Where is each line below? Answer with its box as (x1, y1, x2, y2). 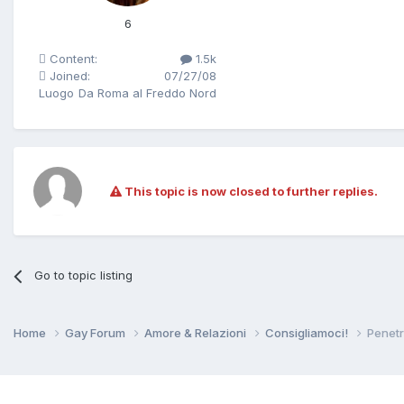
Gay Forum (65, 326, 128, 341)
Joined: (46, 69, 90, 84)
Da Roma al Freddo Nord (78, 86, 216, 101)
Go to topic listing (34, 268, 133, 283)
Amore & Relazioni (144, 326, 249, 341)
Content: (46, 51, 97, 67)
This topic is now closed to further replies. (122, 184, 378, 199)
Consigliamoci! (265, 326, 351, 341)
